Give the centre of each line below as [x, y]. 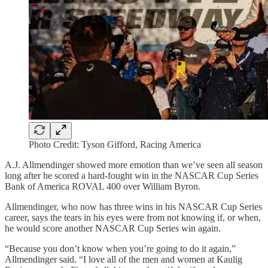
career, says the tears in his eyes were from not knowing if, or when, [133, 217]
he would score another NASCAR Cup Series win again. [113, 228]
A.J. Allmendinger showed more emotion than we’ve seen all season [134, 165]
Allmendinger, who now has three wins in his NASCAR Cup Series [133, 206]
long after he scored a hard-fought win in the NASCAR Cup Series [132, 175]
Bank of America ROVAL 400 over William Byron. [103, 186]
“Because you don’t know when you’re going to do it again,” [120, 248]
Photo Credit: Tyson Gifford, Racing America [115, 144]
